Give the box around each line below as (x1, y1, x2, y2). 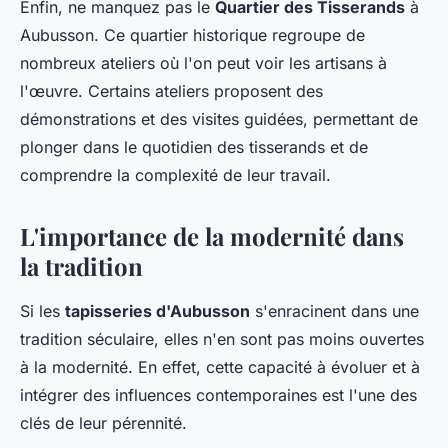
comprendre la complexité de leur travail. (20, 165, 331, 186)
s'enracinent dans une (250, 301, 419, 322)
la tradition (20, 250, 143, 283)
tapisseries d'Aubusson (65, 301, 250, 322)
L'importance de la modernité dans (20, 220, 404, 253)
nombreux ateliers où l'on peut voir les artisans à (20, 53, 387, 74)
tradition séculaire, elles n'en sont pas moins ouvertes (20, 329, 424, 350)
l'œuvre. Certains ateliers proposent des (20, 81, 323, 102)
